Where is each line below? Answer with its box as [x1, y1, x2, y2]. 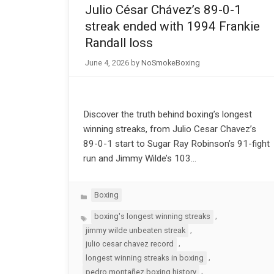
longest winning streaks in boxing [85, 253, 204, 262]
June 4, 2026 [84, 57, 129, 67]
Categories [80, 188, 119, 198]
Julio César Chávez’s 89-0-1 [84, 2, 242, 18]
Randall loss [84, 35, 153, 51]
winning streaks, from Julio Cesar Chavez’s [83, 123, 256, 135]
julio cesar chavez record [85, 239, 174, 249]
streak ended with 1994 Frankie [84, 19, 260, 34]
